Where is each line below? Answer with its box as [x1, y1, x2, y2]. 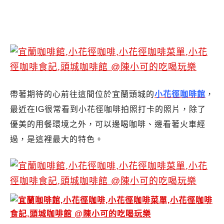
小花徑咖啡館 [154, 90, 205, 99]
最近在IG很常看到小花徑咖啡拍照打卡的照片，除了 [10, 105, 206, 114]
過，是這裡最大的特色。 [10, 135, 103, 144]
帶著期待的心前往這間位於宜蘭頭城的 [10, 90, 154, 99]
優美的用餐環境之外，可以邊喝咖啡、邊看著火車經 [10, 120, 205, 129]
